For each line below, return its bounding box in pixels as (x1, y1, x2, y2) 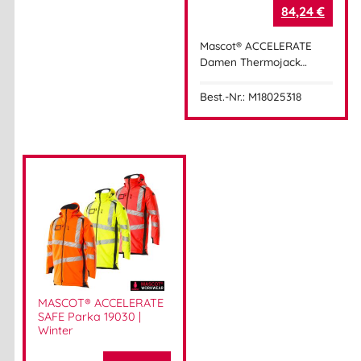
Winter (38, 322, 73, 338)
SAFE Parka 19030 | (38, 309, 141, 324)
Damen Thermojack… (199, 54, 307, 68)
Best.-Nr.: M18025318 (199, 89, 301, 103)
